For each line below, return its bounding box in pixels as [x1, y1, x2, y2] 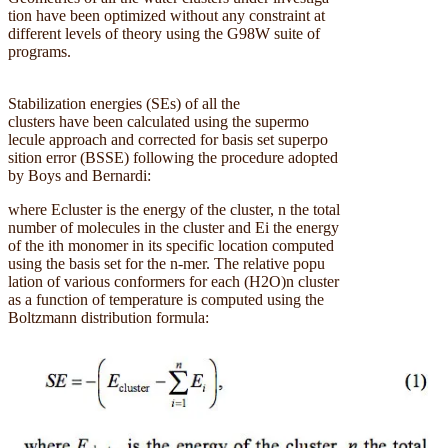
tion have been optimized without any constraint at [8, 7, 325, 25]
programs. [8, 43, 75, 61]
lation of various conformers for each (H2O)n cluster [8, 273, 339, 291]
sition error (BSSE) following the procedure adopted [8, 149, 338, 167]
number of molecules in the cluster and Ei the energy [8, 219, 339, 237]
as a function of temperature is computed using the [8, 291, 324, 309]
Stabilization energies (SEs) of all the [8, 95, 240, 113]
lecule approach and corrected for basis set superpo [8, 131, 328, 149]
